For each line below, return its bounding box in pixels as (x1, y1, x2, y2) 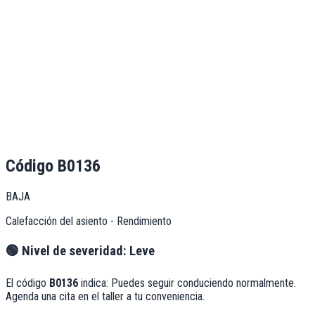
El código (6, 276, 49, 290)
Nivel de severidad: (19, 243, 129, 259)
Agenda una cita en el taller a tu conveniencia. (6, 290, 205, 304)
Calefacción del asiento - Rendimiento (6, 214, 172, 228)
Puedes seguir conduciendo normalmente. (111, 276, 296, 290)
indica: (78, 276, 111, 290)
